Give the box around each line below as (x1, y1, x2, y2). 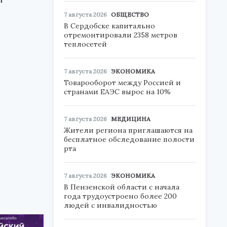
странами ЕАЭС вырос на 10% (64, 87, 171, 96)
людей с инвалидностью (64, 201, 157, 210)
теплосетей (64, 40, 107, 49)
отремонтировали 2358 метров (64, 30, 177, 40)
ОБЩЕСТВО (111, 11, 149, 18)
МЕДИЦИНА (111, 115, 150, 123)
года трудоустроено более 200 (64, 192, 177, 201)
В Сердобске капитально (64, 21, 155, 30)
